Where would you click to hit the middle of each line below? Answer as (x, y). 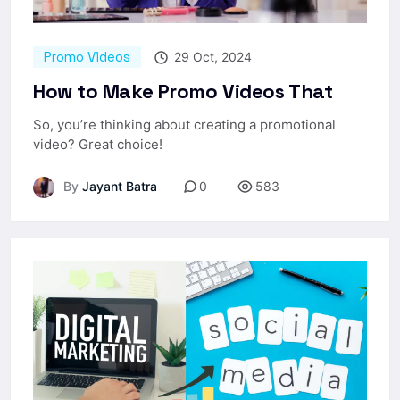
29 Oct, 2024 (211, 56)
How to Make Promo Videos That (183, 91)
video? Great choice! (98, 144)
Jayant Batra (118, 186)
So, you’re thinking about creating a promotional (184, 124)
